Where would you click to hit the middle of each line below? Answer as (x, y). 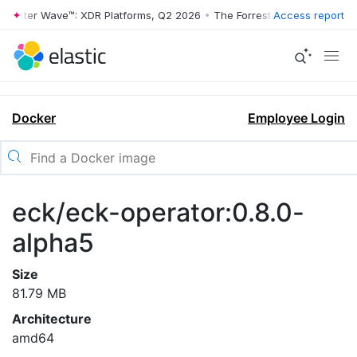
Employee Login (296, 118)
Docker (34, 118)
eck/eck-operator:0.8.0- (158, 212)
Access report (309, 15)
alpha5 (53, 243)
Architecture (52, 319)
